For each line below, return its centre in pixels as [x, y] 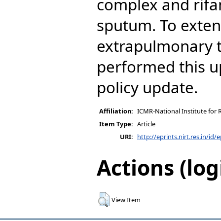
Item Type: [116, 124]
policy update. [147, 87]
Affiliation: [116, 111]
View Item [126, 200]
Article [146, 124]
